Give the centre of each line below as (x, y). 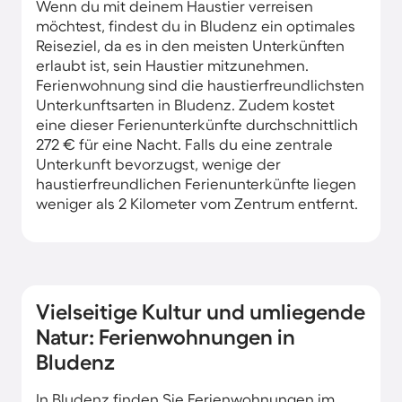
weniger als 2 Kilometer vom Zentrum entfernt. (197, 203)
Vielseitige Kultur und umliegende (201, 311)
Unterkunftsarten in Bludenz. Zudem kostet (185, 104)
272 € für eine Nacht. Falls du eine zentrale (184, 144)
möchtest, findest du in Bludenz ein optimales (196, 25)
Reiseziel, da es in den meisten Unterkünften (190, 45)
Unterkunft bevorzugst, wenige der (158, 163)
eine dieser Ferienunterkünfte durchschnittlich (197, 124)
